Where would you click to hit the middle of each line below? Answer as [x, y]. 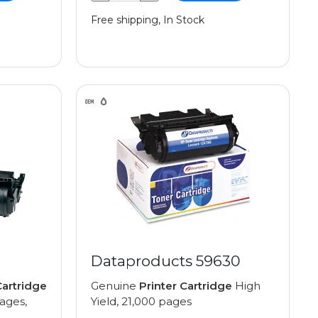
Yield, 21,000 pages [141, 302]
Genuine [115, 286]
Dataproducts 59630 [166, 261]
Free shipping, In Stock [148, 20]
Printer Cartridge [186, 286]
